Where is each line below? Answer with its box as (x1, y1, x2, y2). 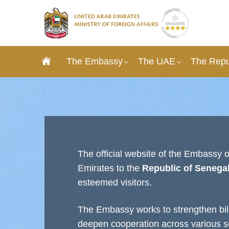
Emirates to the (78, 163, 142, 173)
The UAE (138, 56, 175, 66)
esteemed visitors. (78, 177, 152, 188)
